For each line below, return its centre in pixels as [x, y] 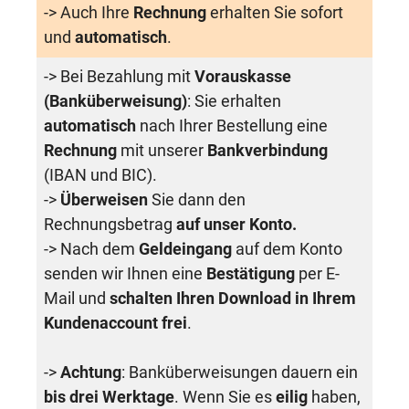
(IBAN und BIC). [100, 175]
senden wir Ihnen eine [125, 274]
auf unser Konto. [236, 225]
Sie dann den [199, 200]
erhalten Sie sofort [275, 13]
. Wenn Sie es [225, 397]
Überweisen [106, 200]
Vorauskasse [243, 77]
